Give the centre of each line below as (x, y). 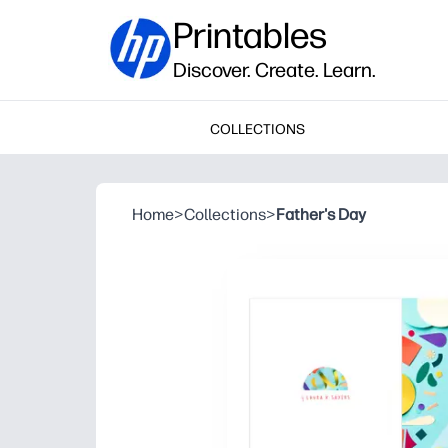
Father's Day (321, 214)
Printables (250, 35)
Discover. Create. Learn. (274, 70)
